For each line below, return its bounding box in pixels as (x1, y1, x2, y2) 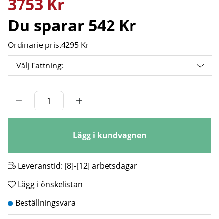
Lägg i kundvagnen (72, 130, 147, 141)
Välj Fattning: (16, 60, 64, 71)
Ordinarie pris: (8, 40, 61, 51)
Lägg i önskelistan (18, 179, 83, 190)
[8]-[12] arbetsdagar (65, 160, 137, 172)
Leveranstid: (16, 160, 65, 172)
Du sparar (8, 15, 88, 36)
